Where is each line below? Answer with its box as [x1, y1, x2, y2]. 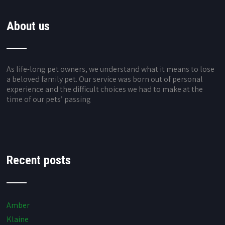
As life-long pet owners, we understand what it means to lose [7, 64, 215, 74]
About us [7, 19, 50, 33]
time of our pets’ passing [7, 94, 91, 104]
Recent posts [7, 153, 71, 167]
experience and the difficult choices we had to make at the [7, 84, 203, 94]
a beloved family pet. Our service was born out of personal [7, 74, 203, 84]
